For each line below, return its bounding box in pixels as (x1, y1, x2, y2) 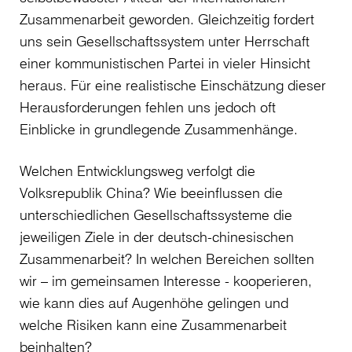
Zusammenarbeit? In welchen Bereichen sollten (20, 250, 314, 267)
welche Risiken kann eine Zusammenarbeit (20, 316, 287, 333)
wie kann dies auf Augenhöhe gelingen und (20, 294, 288, 311)
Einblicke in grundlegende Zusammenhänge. (20, 120, 298, 137)
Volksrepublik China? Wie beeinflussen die (20, 184, 283, 201)
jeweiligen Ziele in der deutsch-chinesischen (20, 228, 294, 245)
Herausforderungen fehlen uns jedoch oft (20, 98, 276, 115)
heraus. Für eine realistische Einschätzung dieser (20, 76, 326, 93)
